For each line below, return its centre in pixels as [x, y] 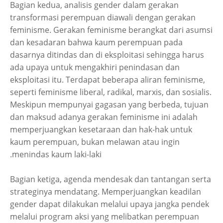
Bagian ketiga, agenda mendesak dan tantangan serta [111, 179]
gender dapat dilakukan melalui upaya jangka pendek [110, 204]
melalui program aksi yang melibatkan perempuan [105, 217]
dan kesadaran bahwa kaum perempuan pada [96, 42]
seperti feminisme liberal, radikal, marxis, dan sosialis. [111, 92]
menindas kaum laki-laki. [57, 154]
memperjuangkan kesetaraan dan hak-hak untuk [101, 129]
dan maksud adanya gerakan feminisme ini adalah [104, 117]
